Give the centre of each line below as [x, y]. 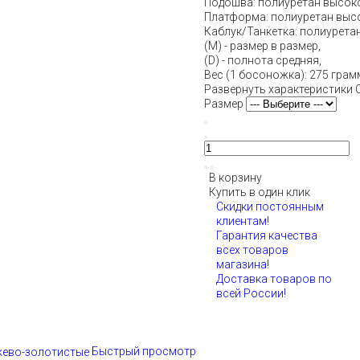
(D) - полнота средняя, [263, 60]
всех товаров [252, 250]
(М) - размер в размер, [262, 46]
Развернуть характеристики [278, 89]
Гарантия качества [267, 235]
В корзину [233, 178]
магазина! [243, 264]
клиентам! [243, 221]
